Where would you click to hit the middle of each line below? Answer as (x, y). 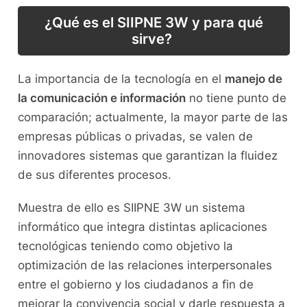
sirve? (153, 38)
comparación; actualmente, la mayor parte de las (152, 118)
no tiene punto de (236, 98)
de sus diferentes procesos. (94, 175)
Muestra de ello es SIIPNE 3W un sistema (131, 208)
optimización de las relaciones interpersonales (145, 266)
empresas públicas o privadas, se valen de (135, 137)
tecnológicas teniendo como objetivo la (125, 246)
